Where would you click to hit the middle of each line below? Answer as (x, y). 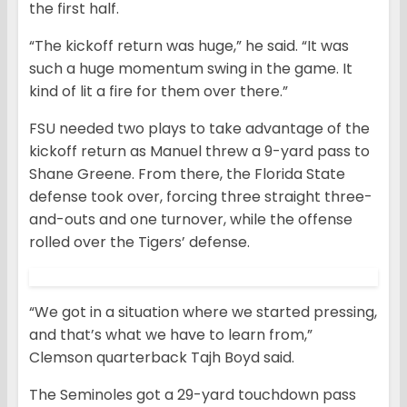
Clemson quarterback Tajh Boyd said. (162, 358)
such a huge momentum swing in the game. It (191, 69)
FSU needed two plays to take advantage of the (199, 129)
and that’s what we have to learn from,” (171, 335)
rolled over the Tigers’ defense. (139, 243)
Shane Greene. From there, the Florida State (187, 174)
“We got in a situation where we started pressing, (203, 313)
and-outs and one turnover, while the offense (191, 220)
